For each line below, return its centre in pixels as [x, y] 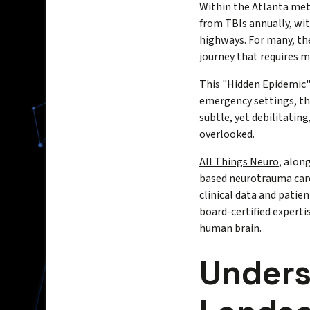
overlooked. [228, 135]
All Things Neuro [239, 162]
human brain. [230, 229]
